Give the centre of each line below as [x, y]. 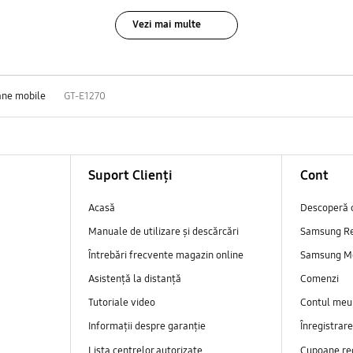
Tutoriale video [121, 303]
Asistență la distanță [134, 279]
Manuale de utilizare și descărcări [163, 232]
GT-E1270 [84, 97]
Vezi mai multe [167, 24]
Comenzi [320, 279]
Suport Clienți [130, 176]
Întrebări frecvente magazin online [165, 256]
